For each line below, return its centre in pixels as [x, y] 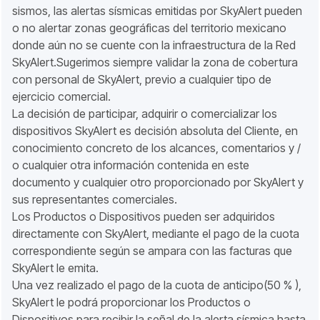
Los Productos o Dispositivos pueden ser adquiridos [144, 216]
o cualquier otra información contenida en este [131, 165]
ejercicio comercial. [61, 96]
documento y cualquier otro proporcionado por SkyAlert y [158, 182]
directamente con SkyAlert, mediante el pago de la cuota [156, 234]
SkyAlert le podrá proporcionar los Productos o [131, 302]
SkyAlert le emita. [55, 268]
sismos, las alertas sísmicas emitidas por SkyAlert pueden [157, 11]
